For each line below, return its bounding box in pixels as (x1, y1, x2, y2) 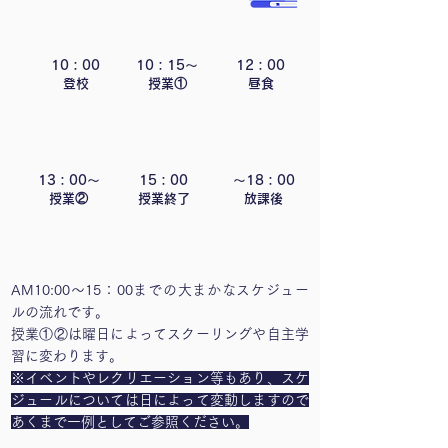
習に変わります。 (11, 349, 123, 363)
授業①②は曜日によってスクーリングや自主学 (11, 327, 309, 341)
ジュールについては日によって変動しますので (11, 393, 309, 407)
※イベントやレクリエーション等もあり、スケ (11, 371, 309, 385)
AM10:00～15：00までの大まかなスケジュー (11, 283, 309, 297)
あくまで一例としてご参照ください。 (11, 415, 249, 429)
